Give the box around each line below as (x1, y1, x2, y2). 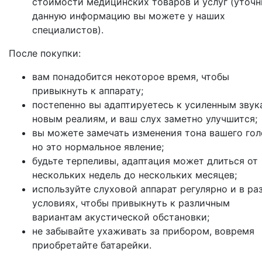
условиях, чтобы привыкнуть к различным (32, 197, 230, 209)
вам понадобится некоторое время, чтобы (32, 71, 229, 83)
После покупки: (9, 47, 81, 60)
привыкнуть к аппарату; (32, 85, 143, 97)
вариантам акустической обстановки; (32, 211, 209, 223)
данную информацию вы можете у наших (32, 10, 225, 22)
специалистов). (32, 24, 104, 36)
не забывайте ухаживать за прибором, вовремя (32, 225, 254, 237)
